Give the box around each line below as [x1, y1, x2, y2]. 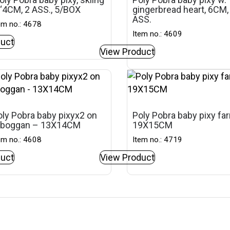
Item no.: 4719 [132, 135, 183, 144]
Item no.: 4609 [132, 29, 183, 39]
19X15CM [132, 120, 173, 130]
